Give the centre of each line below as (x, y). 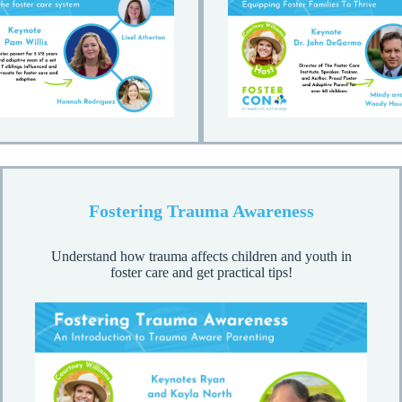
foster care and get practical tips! (201, 273)
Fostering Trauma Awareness (201, 211)
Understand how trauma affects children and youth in (201, 257)
